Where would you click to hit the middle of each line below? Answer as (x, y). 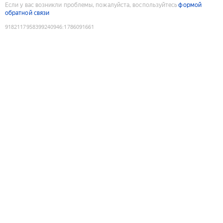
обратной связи (27, 13)
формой (190, 5)
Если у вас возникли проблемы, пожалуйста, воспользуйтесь (91, 5)
